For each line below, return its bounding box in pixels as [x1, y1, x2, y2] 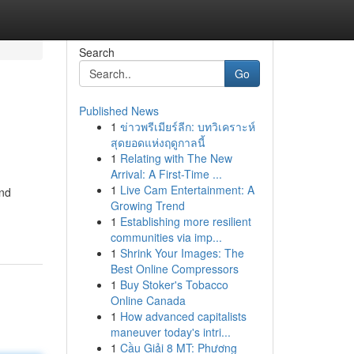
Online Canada [110, 292, 186, 308]
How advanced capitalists [119, 308, 247, 324]
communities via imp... [110, 229, 222, 245]
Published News [78, 103, 159, 119]
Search [78, 44, 115, 60]
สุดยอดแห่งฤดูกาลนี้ [110, 134, 205, 150]
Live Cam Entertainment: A [119, 182, 254, 198]
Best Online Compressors [110, 261, 239, 277]
